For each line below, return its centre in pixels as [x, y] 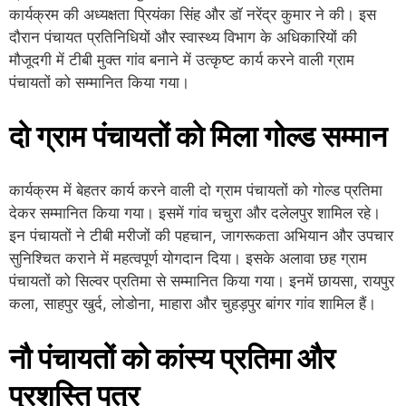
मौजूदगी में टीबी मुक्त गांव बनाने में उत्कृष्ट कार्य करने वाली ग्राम [182, 59]
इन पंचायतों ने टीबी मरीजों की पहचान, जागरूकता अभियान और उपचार [201, 236]
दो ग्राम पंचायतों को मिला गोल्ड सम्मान [198, 137]
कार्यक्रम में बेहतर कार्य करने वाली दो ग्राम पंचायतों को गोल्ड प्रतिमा [196, 191]
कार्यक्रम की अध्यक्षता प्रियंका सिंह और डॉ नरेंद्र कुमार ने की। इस [193, 14]
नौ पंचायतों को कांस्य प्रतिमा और [172, 358]
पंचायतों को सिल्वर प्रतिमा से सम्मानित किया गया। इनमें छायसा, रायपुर [202, 281]
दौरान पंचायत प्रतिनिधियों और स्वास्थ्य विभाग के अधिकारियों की [183, 37]
